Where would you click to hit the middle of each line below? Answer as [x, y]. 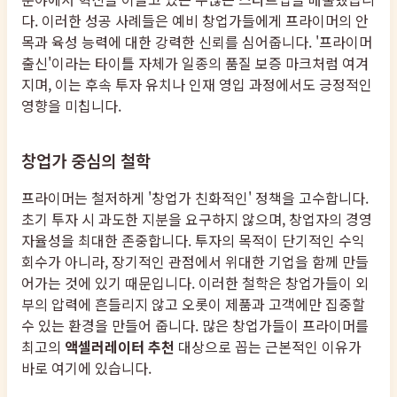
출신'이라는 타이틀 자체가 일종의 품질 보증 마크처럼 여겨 [195, 63]
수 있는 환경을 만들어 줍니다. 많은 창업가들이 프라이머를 [195, 326]
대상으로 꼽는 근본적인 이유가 [268, 347]
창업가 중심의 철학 [86, 160]
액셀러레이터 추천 [120, 347]
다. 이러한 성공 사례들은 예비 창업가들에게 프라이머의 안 [195, 21]
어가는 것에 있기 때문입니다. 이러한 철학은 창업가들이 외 [195, 283]
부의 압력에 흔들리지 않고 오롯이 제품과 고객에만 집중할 [193, 304]
